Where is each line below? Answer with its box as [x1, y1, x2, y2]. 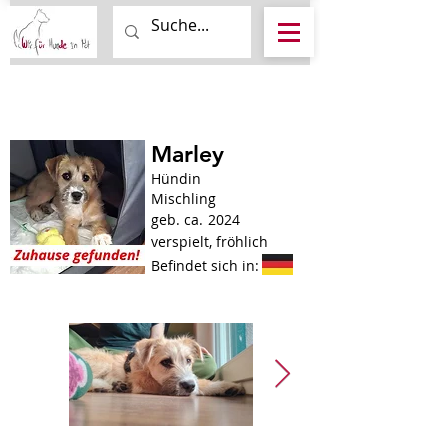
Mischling [151, 189, 216, 208]
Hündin [151, 169, 201, 188]
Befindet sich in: [151, 256, 259, 275]
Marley [151, 140, 224, 168]
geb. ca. [151, 210, 203, 229]
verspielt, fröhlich [151, 232, 268, 251]
